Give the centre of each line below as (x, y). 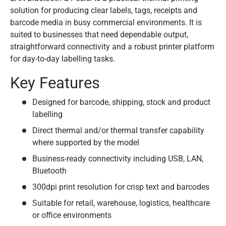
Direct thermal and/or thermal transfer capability (118, 131)
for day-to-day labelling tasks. (63, 59)
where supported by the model (86, 143)
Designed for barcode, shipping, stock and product (121, 102)
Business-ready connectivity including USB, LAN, (118, 159)
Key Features (55, 83)
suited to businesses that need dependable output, (99, 35)
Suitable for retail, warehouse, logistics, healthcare (121, 203)
